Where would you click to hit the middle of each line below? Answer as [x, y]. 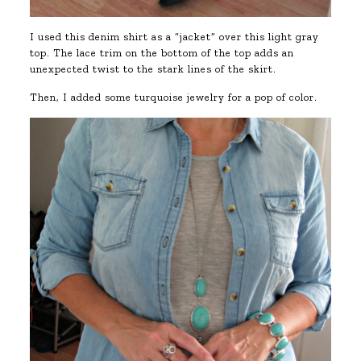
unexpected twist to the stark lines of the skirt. [153, 68]
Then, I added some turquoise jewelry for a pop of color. [173, 97]
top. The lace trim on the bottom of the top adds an [162, 52]
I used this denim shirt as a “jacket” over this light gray [174, 36]
